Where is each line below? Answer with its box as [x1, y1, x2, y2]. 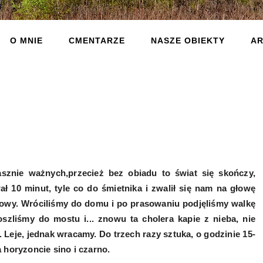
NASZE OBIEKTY [150, 36, 225, 45]
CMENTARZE [68, 36, 125, 45]
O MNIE [9, 36, 43, 45]
